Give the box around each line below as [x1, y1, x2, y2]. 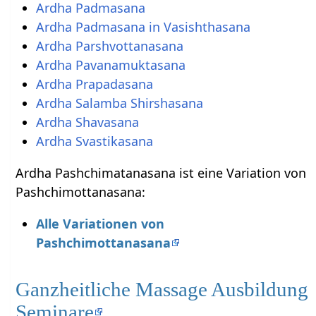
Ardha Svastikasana [35, 132, 153, 150]
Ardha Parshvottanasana [35, 37, 183, 54]
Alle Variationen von [35, 214, 164, 232]
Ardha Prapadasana [35, 75, 153, 92]
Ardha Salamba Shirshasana [35, 94, 203, 111]
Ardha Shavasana [35, 113, 139, 130]
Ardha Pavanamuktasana [35, 56, 186, 73]
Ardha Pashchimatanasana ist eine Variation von [16, 164, 307, 181]
